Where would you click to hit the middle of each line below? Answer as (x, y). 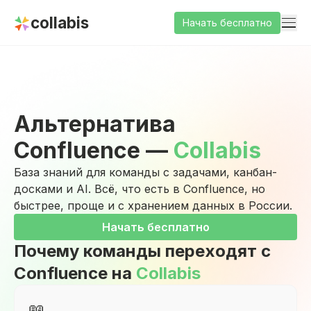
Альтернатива (95, 124)
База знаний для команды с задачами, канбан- (145, 172)
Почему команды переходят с (142, 251)
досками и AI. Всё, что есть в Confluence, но (140, 189)
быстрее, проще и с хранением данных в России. (153, 205)
